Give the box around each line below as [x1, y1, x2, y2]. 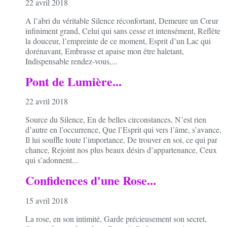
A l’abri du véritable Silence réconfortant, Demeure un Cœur [25, 15, 218, 26]
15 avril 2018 [25, 195, 68, 206]
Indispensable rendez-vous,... [25, 55, 118, 66]
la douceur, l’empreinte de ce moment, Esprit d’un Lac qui [25, 35, 211, 46]
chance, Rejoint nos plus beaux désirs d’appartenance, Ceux [25, 144, 217, 156]
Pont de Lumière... [25, 72, 122, 90]
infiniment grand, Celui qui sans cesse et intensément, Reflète [25, 25, 220, 36]
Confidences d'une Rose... [25, 171, 156, 190]
